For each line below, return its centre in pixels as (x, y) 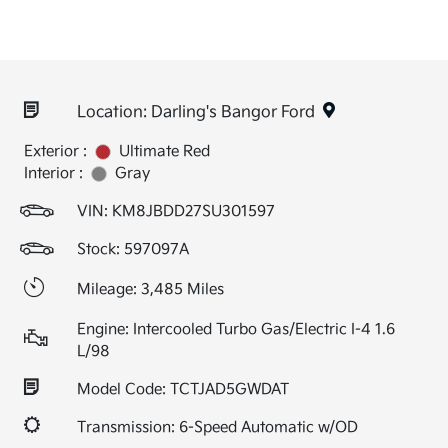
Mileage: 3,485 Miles (150, 289)
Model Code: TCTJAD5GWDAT (183, 389)
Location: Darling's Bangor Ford (196, 112)
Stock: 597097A (133, 249)
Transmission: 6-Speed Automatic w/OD (217, 427)
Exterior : (55, 151)
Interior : (53, 173)
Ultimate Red (164, 151)
